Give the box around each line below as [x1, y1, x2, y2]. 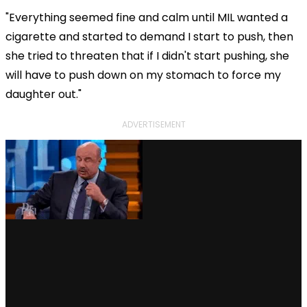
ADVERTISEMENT [121, 118, 186, 130]
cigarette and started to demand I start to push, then [5, 28, 293, 45]
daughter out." [5, 86, 82, 102]
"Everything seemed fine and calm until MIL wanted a [5, 9, 288, 25]
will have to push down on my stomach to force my [5, 66, 281, 83]
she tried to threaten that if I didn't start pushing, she [5, 47, 289, 64]
